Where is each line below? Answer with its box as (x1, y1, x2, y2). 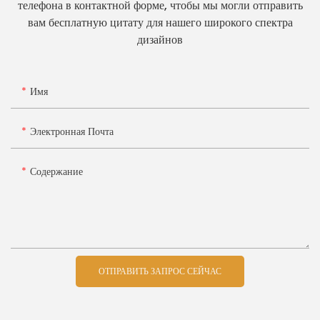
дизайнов (137, 31, 183, 49)
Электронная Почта (30, 124, 114, 139)
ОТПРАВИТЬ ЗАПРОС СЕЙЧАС (99, 265, 221, 277)
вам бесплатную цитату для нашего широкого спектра (27, 14, 293, 31)
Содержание (30, 164, 83, 179)
